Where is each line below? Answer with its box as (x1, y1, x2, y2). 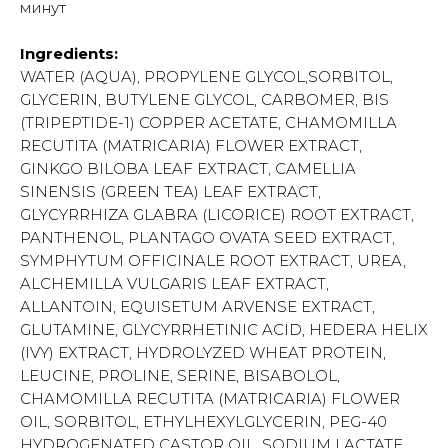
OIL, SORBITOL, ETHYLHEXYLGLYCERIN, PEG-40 (20, 411, 387, 431)
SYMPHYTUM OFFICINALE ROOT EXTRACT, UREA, (20, 250, 406, 270)
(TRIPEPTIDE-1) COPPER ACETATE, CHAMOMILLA (20, 112, 397, 132)
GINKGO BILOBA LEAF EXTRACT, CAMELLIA (20, 158, 356, 178)
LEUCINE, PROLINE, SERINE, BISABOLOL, (20, 365, 340, 385)
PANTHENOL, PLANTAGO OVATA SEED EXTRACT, (20, 227, 395, 247)
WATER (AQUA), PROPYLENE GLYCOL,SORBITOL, (20, 66, 393, 86)
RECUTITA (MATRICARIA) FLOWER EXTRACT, (20, 135, 362, 155)
